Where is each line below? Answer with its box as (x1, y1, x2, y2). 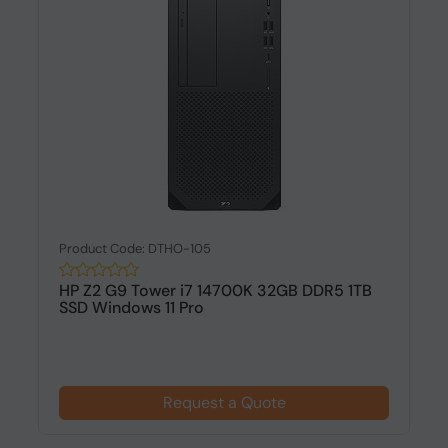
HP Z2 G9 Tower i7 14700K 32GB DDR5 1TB (58, 280, 372, 301)
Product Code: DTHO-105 (58, 240, 211, 257)
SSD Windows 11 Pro (58, 297, 204, 318)
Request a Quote (162, 392, 286, 413)
